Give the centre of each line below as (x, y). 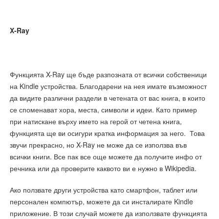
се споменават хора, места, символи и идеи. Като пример (103, 109)
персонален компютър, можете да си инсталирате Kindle (101, 202)
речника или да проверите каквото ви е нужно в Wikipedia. (103, 168)
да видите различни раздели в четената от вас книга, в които (108, 98)
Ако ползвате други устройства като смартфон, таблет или (104, 190)
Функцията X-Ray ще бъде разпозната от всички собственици (108, 74)
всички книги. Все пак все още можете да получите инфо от (106, 156)
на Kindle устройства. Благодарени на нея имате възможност (108, 86)
